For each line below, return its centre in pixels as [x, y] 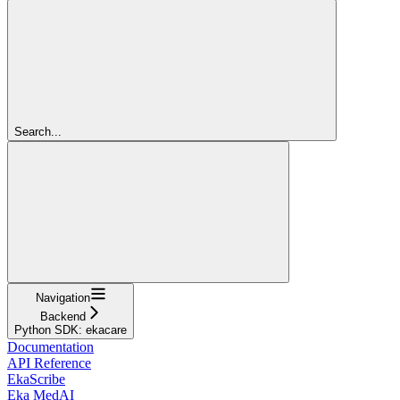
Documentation [50, 346]
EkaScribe [36, 379]
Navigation [62, 297]
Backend [62, 316]
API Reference [49, 362]
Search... [38, 131]
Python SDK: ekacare [71, 329]
